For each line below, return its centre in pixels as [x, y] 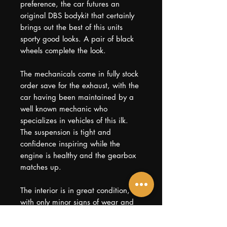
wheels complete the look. [63, 50]
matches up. [41, 167]
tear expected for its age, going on [79, 214]
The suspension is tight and [66, 132]
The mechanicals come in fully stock [79, 74]
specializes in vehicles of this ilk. [74, 120]
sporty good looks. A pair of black [77, 39]
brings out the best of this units [71, 27]
